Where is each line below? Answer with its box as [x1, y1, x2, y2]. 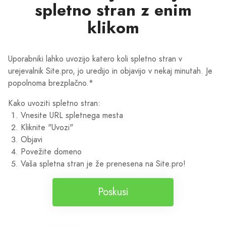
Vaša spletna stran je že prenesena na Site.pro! [21, 157, 186, 169]
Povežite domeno [21, 145, 82, 157]
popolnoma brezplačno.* [8, 77, 93, 89]
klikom [87, 16, 139, 39]
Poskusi [97, 184, 129, 199]
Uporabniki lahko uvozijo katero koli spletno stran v [8, 52, 182, 65]
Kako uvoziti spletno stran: [8, 97, 100, 109]
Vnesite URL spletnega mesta [21, 109, 123, 121]
